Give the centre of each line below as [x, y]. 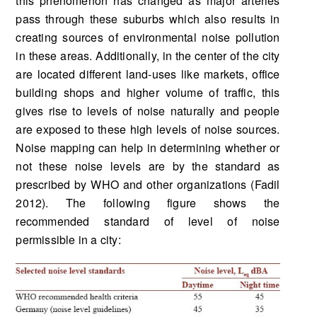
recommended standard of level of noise [148, 221]
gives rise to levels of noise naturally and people [148, 110]
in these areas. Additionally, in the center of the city [148, 55]
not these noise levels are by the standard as [148, 166]
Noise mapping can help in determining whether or [148, 147]
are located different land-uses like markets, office [148, 74]
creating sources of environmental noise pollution [148, 37]
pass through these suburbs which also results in [148, 18]
